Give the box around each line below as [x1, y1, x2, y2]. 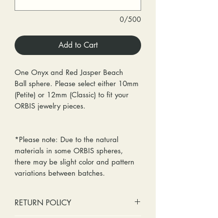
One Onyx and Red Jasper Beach [15, 68, 123, 77]
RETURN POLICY [15, 198, 71, 208]
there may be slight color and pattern [15, 157, 134, 166]
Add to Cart [58, 40, 98, 50]
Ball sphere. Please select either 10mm [15, 79, 139, 88]
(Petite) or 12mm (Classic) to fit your [15, 90, 128, 99]
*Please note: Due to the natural [15, 135, 118, 144]
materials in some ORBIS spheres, [15, 146, 123, 155]
